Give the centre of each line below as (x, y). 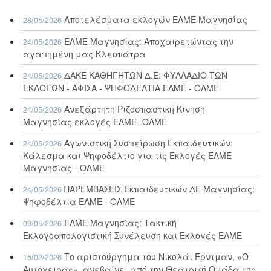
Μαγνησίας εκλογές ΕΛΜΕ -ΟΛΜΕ (95, 122)
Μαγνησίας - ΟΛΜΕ (64, 168)
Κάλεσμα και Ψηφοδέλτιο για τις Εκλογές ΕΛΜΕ (128, 156)
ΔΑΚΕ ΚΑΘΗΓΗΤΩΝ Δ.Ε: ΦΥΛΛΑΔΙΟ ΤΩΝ (146, 75)
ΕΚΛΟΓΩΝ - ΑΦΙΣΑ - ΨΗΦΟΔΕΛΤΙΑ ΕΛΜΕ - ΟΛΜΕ (121, 88)
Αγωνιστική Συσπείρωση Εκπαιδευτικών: (149, 143)
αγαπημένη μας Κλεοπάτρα (85, 54)
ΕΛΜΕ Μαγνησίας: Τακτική (121, 223)
